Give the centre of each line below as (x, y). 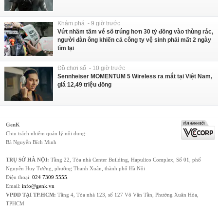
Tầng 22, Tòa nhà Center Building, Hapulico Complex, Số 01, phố (125, 159)
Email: (14, 186)
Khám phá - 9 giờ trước (89, 23)
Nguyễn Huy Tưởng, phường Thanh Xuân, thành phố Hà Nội (75, 168)
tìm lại (66, 48)
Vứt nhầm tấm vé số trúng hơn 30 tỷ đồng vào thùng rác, (135, 31)
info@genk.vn (38, 186)
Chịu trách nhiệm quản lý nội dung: (46, 133)
